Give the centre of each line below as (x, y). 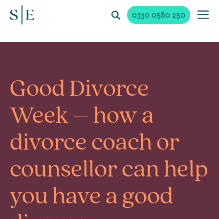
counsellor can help (109, 170)
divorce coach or (95, 143)
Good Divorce (79, 90)
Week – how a (82, 117)
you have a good (91, 197)
